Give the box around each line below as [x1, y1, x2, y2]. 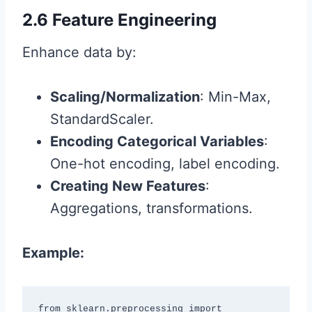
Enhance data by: [22, 44, 136, 61]
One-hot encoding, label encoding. [50, 155, 280, 173]
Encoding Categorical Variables [50, 133, 264, 150]
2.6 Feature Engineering [22, 10, 217, 31]
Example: [22, 244, 84, 262]
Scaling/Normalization [50, 88, 200, 106]
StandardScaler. [50, 111, 154, 128]
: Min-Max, [200, 88, 271, 106]
